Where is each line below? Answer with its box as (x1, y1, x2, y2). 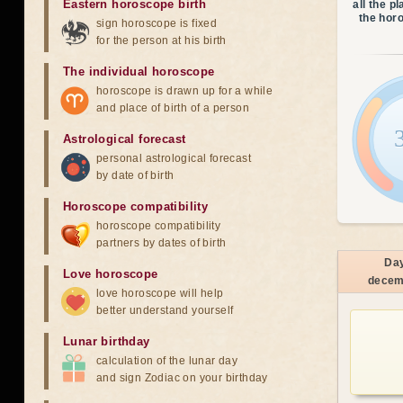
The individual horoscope (63, 65, 215, 78)
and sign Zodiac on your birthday (96, 372, 268, 384)
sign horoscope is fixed (96, 17, 218, 30)
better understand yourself (96, 304, 234, 317)
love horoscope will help (96, 287, 224, 300)
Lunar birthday (63, 335, 150, 348)
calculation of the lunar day (96, 354, 238, 367)
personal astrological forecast (96, 152, 251, 165)
